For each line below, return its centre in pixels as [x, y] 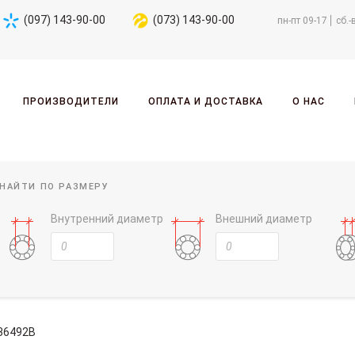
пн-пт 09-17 [302, 20]
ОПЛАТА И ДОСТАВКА [205, 101]
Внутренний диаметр [107, 218]
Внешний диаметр [264, 218]
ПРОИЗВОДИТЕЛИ [71, 101]
